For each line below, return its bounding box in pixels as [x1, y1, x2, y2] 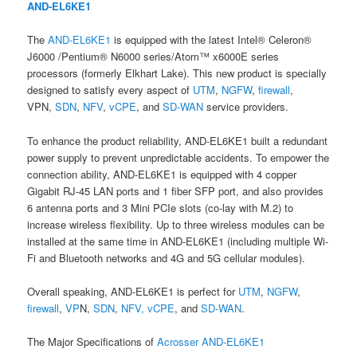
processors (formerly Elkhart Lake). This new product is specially [27, 65, 328, 81]
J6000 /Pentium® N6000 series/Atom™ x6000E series [27, 49, 280, 65]
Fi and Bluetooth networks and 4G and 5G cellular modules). [27, 249, 306, 265]
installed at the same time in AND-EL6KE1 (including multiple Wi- [27, 233, 329, 249]
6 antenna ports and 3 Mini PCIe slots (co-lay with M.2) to [27, 199, 294, 215]
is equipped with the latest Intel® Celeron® [111, 32, 312, 48]
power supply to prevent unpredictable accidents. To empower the [27, 149, 330, 165]
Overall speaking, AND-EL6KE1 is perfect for [27, 283, 239, 299]
